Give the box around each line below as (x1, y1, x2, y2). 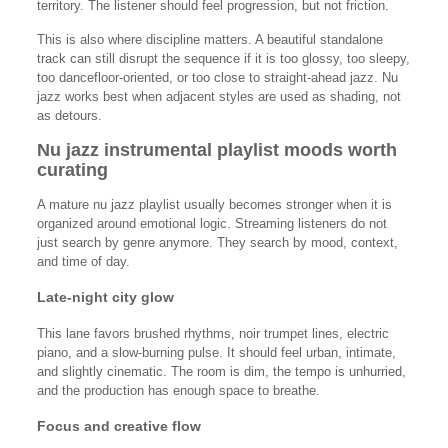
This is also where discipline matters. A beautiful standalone (36, 32, 383, 47)
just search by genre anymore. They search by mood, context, (36, 235, 398, 250)
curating (36, 160, 108, 180)
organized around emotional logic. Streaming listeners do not (36, 216, 387, 231)
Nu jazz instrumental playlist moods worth (36, 140, 397, 160)
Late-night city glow (36, 289, 174, 305)
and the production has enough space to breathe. (36, 383, 320, 398)
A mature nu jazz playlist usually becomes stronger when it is (36, 197, 392, 212)
